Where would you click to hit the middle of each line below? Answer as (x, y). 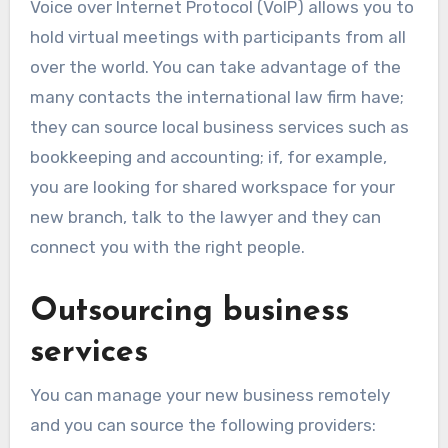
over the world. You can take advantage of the (215, 67)
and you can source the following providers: (202, 425)
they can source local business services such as (219, 127)
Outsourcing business (189, 312)
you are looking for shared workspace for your (212, 187)
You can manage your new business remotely (209, 395)
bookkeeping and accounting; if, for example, (208, 157)
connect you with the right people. (167, 247)
